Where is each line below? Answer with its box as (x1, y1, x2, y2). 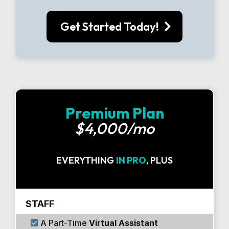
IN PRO (116, 154, 146, 166)
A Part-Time (40, 218, 89, 228)
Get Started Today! (60, 19, 159, 34)
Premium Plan (65, 103, 164, 123)
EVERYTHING (56, 154, 116, 166)
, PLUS (146, 154, 173, 166)
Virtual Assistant (89, 218, 158, 228)
